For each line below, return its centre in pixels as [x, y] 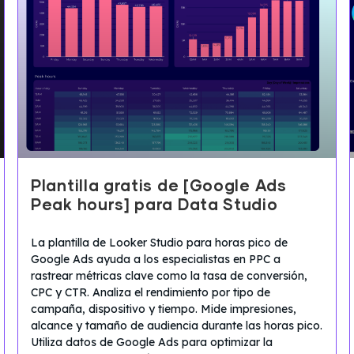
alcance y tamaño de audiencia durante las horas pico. [177, 325]
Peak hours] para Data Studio [154, 205]
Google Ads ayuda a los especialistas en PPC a [156, 259]
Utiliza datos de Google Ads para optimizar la [152, 342]
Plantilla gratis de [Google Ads [159, 186]
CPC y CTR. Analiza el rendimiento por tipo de [151, 292]
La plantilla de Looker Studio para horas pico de [159, 242]
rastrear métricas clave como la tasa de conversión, [169, 275]
